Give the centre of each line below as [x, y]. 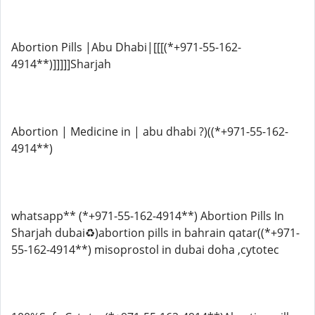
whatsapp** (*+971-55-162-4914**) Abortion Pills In [148, 216]
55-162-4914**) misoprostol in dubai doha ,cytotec [145, 250]
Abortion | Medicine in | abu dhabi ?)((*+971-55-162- [150, 131]
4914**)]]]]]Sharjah [61, 64]
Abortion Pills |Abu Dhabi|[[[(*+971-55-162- [126, 47]
